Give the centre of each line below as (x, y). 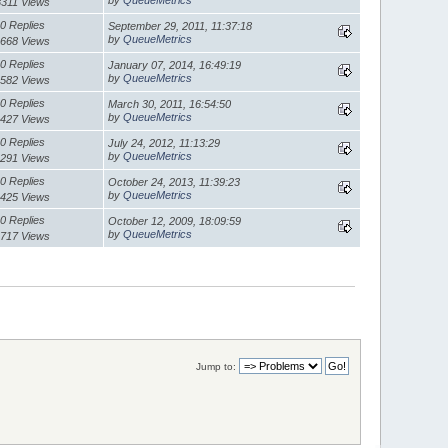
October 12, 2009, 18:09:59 (175, 220)
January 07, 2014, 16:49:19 (175, 64)
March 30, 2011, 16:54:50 (170, 103)
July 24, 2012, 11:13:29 (164, 142)
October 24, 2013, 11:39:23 (174, 181)
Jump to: (215, 366)
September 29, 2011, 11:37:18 (180, 25)
